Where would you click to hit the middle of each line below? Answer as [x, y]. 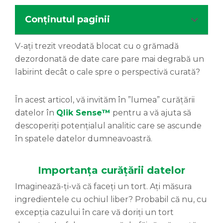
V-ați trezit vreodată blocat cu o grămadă [97, 46]
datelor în [36, 113]
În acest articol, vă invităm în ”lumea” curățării [105, 100]
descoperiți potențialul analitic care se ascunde [108, 126]
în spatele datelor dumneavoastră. [84, 139]
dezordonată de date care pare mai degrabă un [110, 59]
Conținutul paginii [67, 20]
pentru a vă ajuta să [151, 113]
